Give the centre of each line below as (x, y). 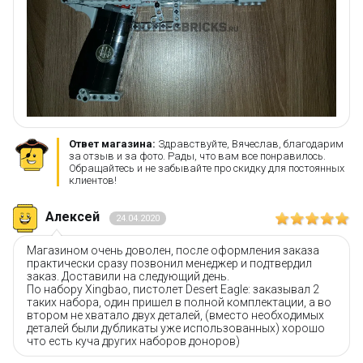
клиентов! (93, 180)
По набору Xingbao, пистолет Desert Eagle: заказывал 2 (173, 289)
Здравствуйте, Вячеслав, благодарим (250, 143)
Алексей (74, 216)
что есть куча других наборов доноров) (133, 341)
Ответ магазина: (112, 143)
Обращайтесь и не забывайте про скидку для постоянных (207, 168)
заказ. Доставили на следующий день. (128, 276)
